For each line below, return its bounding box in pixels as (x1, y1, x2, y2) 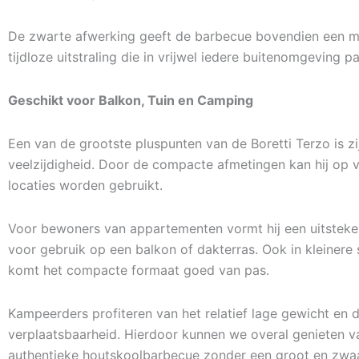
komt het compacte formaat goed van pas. (8, 262, 269, 278)
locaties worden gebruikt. (8, 177, 163, 193)
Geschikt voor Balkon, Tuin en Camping (8, 92, 253, 108)
